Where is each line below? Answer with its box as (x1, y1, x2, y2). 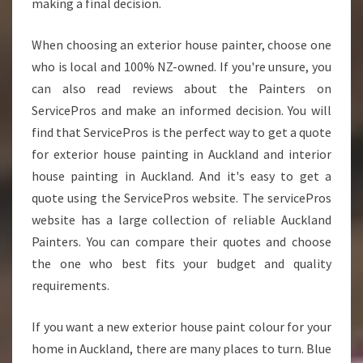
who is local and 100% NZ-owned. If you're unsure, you (32, 58, 331, 75)
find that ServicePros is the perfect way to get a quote (32, 124, 331, 140)
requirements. (32, 277, 109, 293)
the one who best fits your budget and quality (32, 255, 331, 271)
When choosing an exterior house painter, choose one (32, 36, 331, 53)
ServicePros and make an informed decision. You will (32, 102, 331, 118)
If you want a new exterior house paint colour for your (32, 318, 331, 335)
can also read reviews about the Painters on (32, 80, 331, 96)
